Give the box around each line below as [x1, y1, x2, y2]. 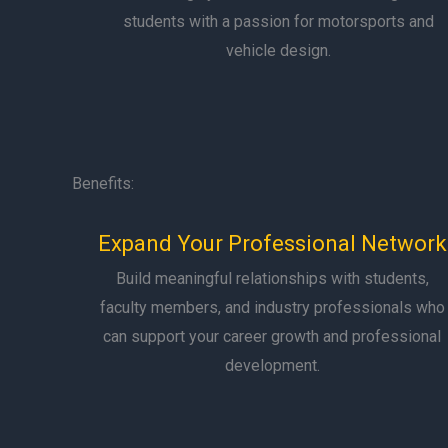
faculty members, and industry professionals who [99, 298, 445, 317]
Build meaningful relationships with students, [115, 269, 429, 288]
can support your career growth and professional [103, 327, 441, 346]
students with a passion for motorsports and [123, 12, 435, 31]
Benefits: [72, 174, 134, 193]
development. [224, 356, 320, 375]
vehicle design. [226, 41, 332, 60]
